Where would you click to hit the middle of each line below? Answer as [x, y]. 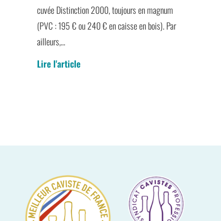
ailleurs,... [51, 42]
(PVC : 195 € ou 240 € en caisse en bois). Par [106, 26]
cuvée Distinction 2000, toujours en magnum [105, 10]
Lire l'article [58, 63]
